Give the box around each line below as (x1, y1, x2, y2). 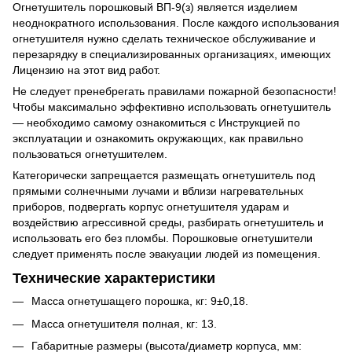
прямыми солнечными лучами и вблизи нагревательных (13, 184, 303, 197)
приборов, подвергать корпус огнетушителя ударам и (13, 200, 289, 213)
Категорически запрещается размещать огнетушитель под (13, 168, 315, 181)
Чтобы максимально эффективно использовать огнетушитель (13, 100, 331, 113)
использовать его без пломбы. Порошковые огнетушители (13, 231, 313, 244)
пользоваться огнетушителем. (13, 147, 167, 160)
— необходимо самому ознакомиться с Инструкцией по (13, 115, 300, 129)
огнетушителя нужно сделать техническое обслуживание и (13, 31, 316, 45)
